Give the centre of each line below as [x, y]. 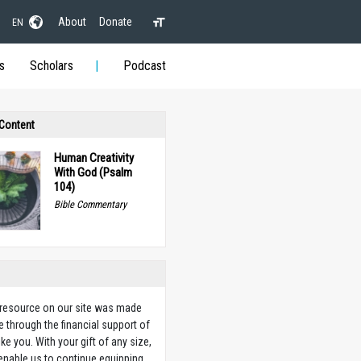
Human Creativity [93, 158]
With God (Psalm [93, 172]
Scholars [51, 66]
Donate [115, 21]
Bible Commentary [90, 204]
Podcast [144, 66]
